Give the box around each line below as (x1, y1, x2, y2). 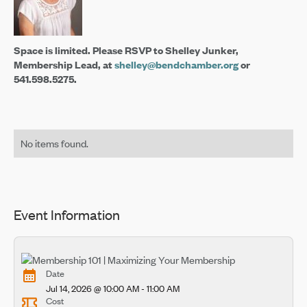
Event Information (13, 204, 120, 223)
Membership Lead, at (13, 57, 114, 71)
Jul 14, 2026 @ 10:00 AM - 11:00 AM (45, 282, 180, 295)
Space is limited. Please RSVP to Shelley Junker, (13, 42, 238, 57)
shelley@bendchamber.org (114, 57, 238, 71)
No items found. (20, 136, 88, 150)
